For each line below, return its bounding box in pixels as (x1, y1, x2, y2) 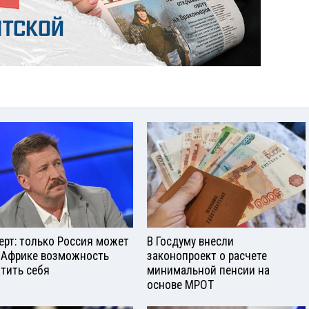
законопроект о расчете (147, 249, 267, 263)
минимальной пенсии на (147, 263, 270, 278)
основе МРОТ (147, 278, 214, 292)
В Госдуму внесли (147, 235, 234, 249)
